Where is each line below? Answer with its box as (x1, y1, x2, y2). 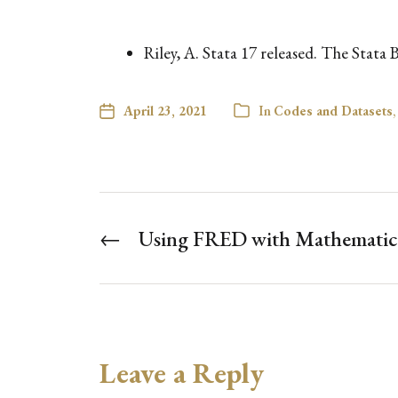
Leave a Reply (99, 354, 264, 392)
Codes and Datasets (274, 101, 393, 119)
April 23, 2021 (123, 101, 207, 119)
